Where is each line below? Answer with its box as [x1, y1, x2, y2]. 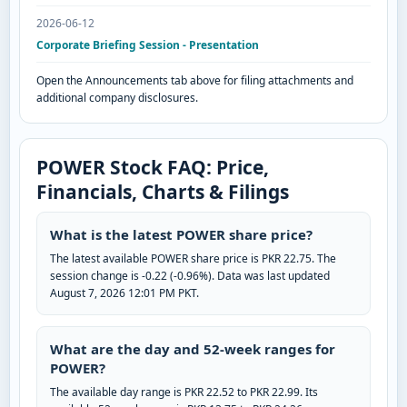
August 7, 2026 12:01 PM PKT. [50, 285, 199, 302]
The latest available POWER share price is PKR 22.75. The [50, 251, 336, 267]
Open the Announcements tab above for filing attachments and [36, 73, 353, 89]
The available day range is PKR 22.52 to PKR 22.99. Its [50, 384, 318, 401]
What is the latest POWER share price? [50, 225, 313, 244]
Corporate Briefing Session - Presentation [36, 37, 259, 54]
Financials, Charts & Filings [36, 179, 289, 205]
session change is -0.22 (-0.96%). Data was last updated [50, 268, 330, 284]
